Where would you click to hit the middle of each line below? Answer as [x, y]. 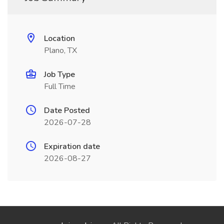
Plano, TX [60, 50]
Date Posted [67, 110]
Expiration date [72, 146]
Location [59, 38]
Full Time [60, 86]
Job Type [59, 74]
